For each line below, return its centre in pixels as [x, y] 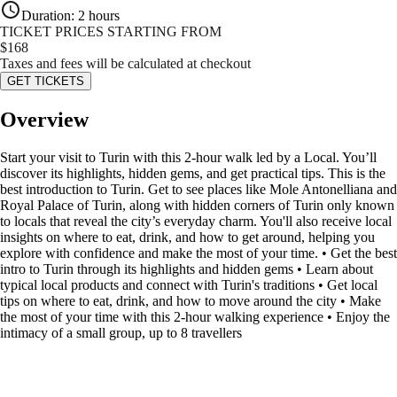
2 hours [99, 16]
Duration [46, 16]
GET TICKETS [46, 82]
